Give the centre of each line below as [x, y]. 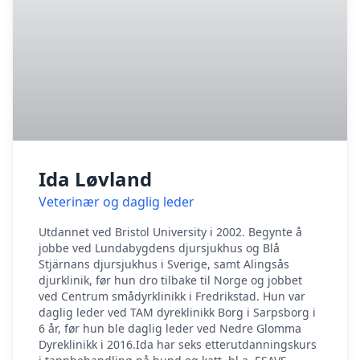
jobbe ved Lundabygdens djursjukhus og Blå [159, 248]
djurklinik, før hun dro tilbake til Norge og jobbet [170, 280]
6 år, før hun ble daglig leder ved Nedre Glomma [170, 328]
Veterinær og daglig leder [117, 202]
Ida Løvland [95, 179]
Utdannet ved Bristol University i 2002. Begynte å [170, 232]
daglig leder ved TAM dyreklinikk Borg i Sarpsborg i [177, 312]
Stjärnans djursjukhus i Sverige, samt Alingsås [164, 264]
